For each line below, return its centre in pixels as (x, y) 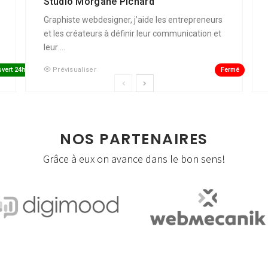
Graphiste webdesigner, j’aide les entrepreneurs (133, 20)
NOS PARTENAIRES (134, 139)
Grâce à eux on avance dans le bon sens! (134, 159)
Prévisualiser (74, 70)
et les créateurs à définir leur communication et (133, 34)
